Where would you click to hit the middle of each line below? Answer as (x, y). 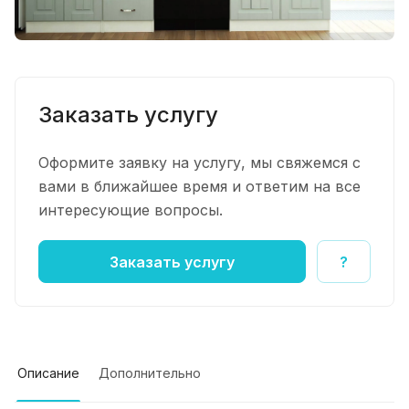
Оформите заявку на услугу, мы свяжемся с (199, 163)
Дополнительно (150, 373)
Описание (48, 373)
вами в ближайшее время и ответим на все (199, 186)
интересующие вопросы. (131, 210)
